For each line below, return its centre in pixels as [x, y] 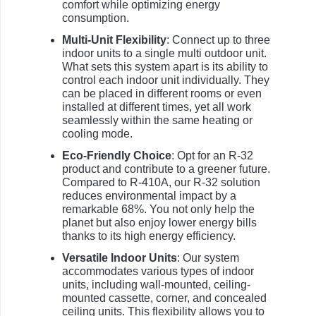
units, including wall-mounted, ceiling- [156, 285]
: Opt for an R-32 [212, 156]
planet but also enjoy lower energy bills [159, 223]
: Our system [208, 258]
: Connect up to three [218, 40]
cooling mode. [97, 134]
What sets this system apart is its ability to [165, 67]
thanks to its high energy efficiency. [149, 236]
